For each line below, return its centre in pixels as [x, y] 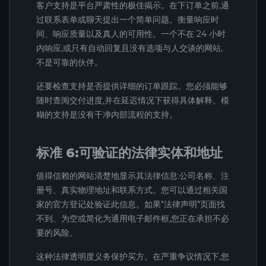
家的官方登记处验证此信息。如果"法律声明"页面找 [131, 204]
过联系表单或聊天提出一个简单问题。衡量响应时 [128, 20]
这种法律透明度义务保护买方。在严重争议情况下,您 [133, 256]
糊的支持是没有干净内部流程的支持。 [107, 115]
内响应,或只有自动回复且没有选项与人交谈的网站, [129, 48]
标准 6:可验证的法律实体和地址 [129, 153]
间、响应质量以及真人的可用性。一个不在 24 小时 [131, 34]
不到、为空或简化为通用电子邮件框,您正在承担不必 [133, 218]
